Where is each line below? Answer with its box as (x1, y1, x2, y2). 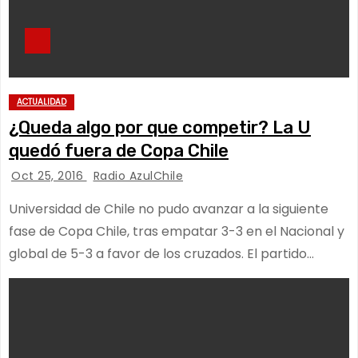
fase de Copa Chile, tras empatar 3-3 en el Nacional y (9, 222, 344, 241)
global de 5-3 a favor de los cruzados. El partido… (9, 245, 314, 263)
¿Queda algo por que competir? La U (9, 117, 311, 138)
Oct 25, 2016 (11, 168, 87, 184)
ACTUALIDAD (17, 96, 66, 108)
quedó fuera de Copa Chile (9, 140, 229, 161)
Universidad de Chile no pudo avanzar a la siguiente (9, 200, 328, 218)
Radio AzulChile (93, 168, 183, 184)
